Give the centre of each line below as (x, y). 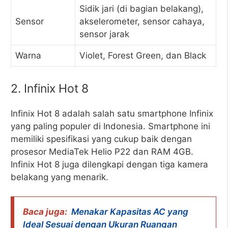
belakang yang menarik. (60, 177)
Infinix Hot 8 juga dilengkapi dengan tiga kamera (109, 164)
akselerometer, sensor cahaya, (142, 21)
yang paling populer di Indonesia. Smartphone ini (110, 126)
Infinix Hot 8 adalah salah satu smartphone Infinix (112, 113)
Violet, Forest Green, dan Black (143, 55)
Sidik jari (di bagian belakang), (141, 9)
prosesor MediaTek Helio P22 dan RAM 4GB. (102, 151)
